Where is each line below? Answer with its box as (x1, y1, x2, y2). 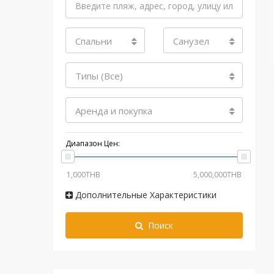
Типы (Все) (75, 70, 123, 82)
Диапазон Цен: (65, 138, 120, 149)
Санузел (173, 35, 209, 47)
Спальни (75, 35, 112, 47)
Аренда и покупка (75, 105, 152, 117)
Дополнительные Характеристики (73, 189, 217, 201)
